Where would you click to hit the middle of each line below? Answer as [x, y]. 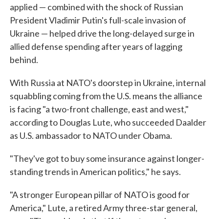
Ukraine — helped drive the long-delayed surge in [102, 33]
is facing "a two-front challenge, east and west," [99, 109]
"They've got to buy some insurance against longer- [107, 159]
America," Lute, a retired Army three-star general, [104, 208]
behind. [24, 60]
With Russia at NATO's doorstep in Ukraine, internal [108, 83]
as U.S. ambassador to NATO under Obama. [91, 136]
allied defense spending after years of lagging [96, 47]
